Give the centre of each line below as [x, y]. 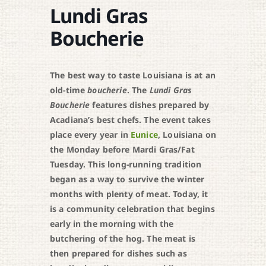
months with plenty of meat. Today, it [129, 194]
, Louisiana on [187, 135]
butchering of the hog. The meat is [123, 239]
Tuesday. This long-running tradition [126, 164]
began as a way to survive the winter [127, 179]
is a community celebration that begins [132, 209]
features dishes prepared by [150, 105]
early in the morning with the [112, 224]
